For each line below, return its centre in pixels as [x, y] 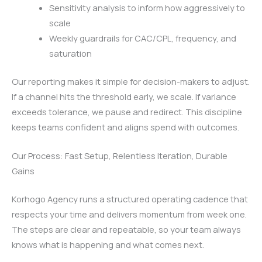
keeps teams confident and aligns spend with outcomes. [125, 127]
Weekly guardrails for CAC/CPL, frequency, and [142, 38]
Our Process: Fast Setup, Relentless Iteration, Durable [120, 156]
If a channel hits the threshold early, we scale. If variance [124, 97]
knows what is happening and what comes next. [108, 245]
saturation [70, 54]
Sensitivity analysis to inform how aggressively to [147, 8]
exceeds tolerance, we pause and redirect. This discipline [127, 112]
